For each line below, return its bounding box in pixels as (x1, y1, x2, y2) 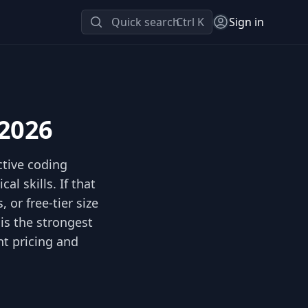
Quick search (111, 14, 179, 30)
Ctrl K (176, 14, 204, 30)
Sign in (229, 14, 264, 30)
